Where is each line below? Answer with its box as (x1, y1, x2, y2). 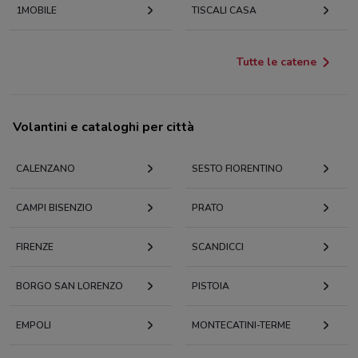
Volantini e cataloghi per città (13, 118, 194, 137)
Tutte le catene (237, 54, 316, 70)
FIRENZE (16, 241, 54, 254)
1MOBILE (16, 4, 57, 18)
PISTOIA (192, 280, 229, 293)
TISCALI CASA (192, 4, 257, 18)
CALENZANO (16, 162, 75, 176)
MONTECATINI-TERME (192, 319, 291, 332)
